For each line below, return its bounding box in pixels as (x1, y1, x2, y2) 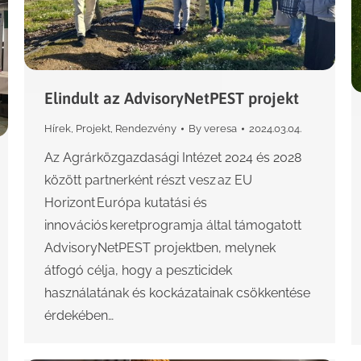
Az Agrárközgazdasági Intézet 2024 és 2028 (44, 150, 301, 166)
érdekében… (44, 308, 114, 324)
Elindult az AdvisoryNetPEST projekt (44, 89, 299, 108)
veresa (204, 122, 237, 135)
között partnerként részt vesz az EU (44, 172, 252, 189)
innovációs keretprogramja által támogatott (44, 218, 301, 234)
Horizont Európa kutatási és (44, 195, 207, 211)
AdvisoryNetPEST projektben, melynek (44, 240, 276, 256)
